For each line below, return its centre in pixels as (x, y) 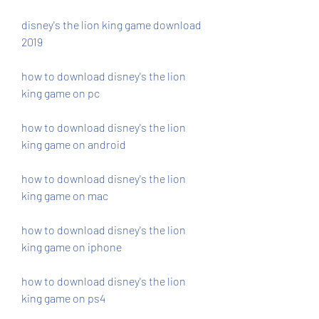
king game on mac (65, 195)
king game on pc (61, 93)
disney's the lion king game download (111, 25)
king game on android (74, 144)
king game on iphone (72, 247)
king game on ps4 (63, 298)
